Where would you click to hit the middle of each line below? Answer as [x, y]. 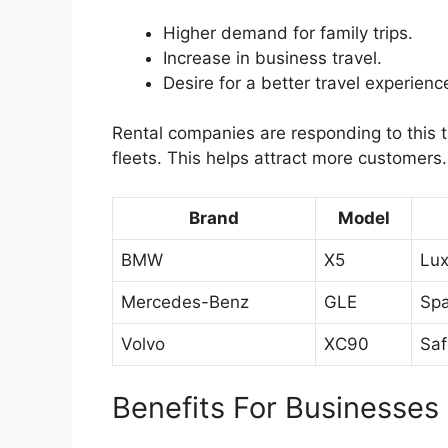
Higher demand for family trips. [288, 32]
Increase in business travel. [272, 57]
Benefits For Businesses [275, 408]
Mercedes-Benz [185, 301]
